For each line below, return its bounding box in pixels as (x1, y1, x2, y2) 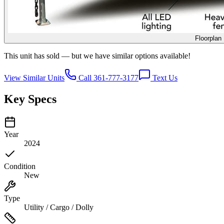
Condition (4, 161, 35, 170)
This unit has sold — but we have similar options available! (4, 51, 190, 60)
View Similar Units (4, 73, 64, 82)
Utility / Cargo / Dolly (24, 202, 93, 211)
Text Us (150, 73, 177, 82)
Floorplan (194, 34, 221, 42)
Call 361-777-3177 (76, 73, 138, 82)
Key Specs (4, 92, 56, 105)
